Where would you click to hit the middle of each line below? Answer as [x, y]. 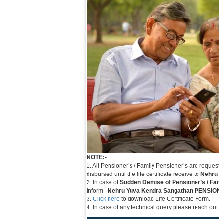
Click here [106, 199]
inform [97, 191]
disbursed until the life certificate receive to [143, 174]
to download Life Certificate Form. [165, 199]
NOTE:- [96, 157]
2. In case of [103, 182]
